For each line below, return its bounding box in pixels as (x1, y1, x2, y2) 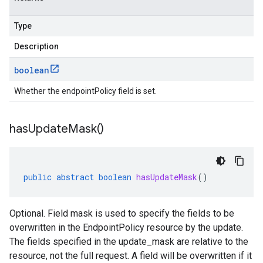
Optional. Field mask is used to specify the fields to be (9, 208, 234, 219)
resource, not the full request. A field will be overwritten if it (9, 250, 252, 261)
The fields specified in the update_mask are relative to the (9, 236, 248, 247)
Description (14, 42, 59, 51)
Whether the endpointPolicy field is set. (14, 86, 157, 96)
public (23, 171, 52, 183)
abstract (56, 171, 94, 183)
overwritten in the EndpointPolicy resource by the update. (9, 222, 243, 233)
